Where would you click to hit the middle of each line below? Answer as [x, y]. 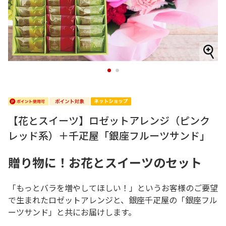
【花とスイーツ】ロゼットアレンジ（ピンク [109, 120]
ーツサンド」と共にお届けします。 [72, 212]
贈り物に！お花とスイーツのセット [105, 162]
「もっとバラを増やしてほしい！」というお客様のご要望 [113, 188]
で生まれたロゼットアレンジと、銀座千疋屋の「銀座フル [113, 200]
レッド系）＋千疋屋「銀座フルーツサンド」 [109, 135]
